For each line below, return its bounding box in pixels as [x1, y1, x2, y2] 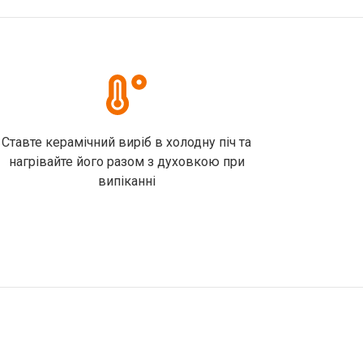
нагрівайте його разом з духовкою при [8, 154, 245, 169]
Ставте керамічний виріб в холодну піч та [2, 135, 251, 150]
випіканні [97, 173, 156, 189]
